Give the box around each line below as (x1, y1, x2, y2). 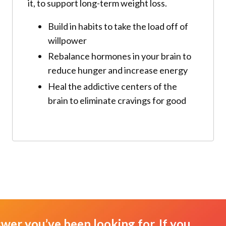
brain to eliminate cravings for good (48, 94, 186, 106)
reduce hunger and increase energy (48, 65, 188, 76)
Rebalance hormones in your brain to (48, 50, 191, 62)
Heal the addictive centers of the (48, 80, 177, 92)
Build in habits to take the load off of (48, 20, 188, 32)
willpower (48, 34, 87, 46)
